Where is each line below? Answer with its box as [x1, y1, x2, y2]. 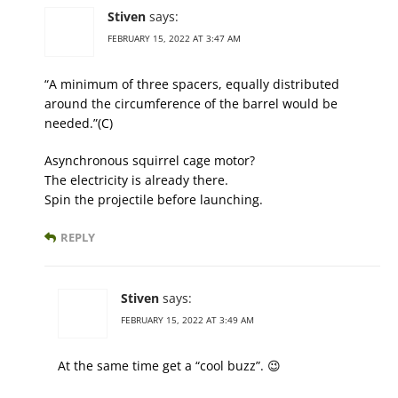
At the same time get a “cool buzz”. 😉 [58, 357, 281, 375]
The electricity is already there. [44, 171, 228, 189]
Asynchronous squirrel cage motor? [44, 152, 255, 170]
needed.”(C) [44, 115, 113, 132]
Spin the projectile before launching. [44, 191, 263, 209]
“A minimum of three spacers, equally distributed [44, 76, 339, 93]
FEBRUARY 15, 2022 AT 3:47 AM [107, 32, 241, 45]
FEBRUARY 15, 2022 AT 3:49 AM [121, 314, 254, 327]
